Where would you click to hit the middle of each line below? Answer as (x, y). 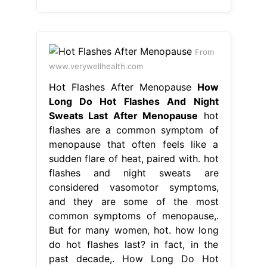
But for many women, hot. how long (133, 230)
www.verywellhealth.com (96, 66)
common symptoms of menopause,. (133, 215)
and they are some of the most (133, 201)
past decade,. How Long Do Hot (133, 258)
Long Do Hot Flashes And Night (133, 101)
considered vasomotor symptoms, (133, 187)
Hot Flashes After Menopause (123, 87)
